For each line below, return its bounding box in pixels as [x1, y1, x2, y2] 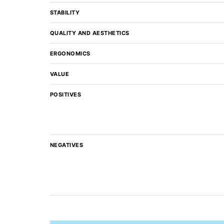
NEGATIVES [49, 141, 83, 148]
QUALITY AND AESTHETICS [49, 29, 129, 36]
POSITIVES [49, 91, 81, 98]
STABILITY [49, 9, 79, 16]
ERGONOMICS [49, 50, 90, 57]
